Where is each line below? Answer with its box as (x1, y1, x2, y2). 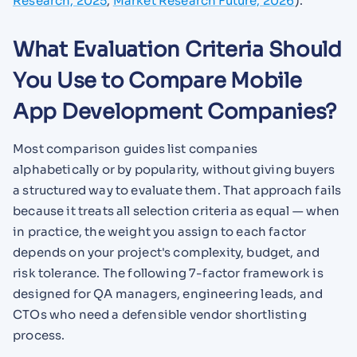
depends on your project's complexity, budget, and (13, 245, 320, 261)
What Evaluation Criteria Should (13, 37, 342, 64)
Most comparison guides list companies (13, 141, 258, 157)
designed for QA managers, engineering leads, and (13, 286, 324, 302)
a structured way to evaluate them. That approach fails (13, 182, 342, 198)
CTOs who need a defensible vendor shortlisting (13, 307, 307, 323)
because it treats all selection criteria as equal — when (13, 203, 340, 219)
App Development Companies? (13, 99, 337, 126)
